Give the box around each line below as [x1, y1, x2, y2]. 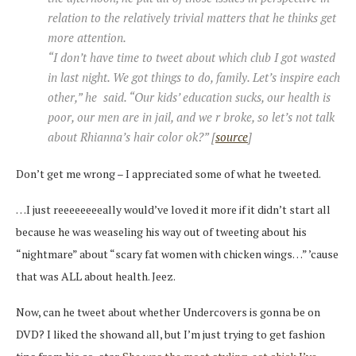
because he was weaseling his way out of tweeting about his [16, 224, 307, 240]
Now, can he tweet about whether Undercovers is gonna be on [16, 304, 320, 320]
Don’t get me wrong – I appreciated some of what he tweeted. [16, 166, 321, 182]
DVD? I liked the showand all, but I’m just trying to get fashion [16, 327, 325, 342]
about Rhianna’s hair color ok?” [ [48, 129, 215, 145]
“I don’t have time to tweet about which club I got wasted [48, 49, 335, 66]
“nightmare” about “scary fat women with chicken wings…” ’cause [16, 246, 339, 262]
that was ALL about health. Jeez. [16, 269, 176, 284]
